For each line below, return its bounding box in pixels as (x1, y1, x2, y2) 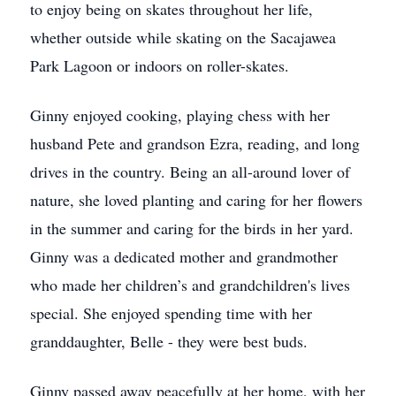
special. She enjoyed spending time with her (30, 302, 312, 324)
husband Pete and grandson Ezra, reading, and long (30, 133, 360, 154)
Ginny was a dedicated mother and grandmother (30, 246, 338, 267)
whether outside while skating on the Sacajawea (30, 27, 336, 48)
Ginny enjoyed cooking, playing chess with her (30, 104, 330, 126)
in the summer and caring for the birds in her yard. (30, 217, 354, 239)
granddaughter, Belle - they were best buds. (30, 331, 308, 352)
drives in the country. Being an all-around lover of (30, 161, 350, 182)
